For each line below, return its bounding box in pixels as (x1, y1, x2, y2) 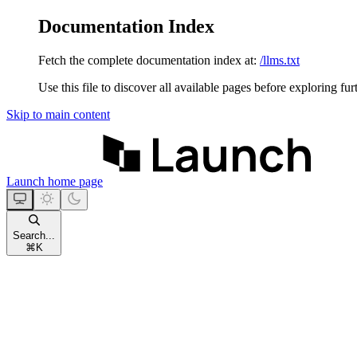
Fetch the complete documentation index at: (38, 53, 257, 67)
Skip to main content (6, 107, 110, 121)
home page (45, 174, 103, 188)
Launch (6, 174, 45, 188)
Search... (13, 229, 55, 241)
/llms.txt (260, 53, 300, 67)
